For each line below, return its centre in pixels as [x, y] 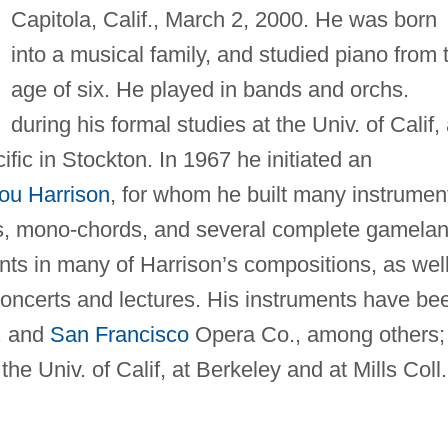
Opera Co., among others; [316, 334]
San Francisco [119, 334]
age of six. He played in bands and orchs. [209, 89]
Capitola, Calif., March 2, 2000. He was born [223, 19]
